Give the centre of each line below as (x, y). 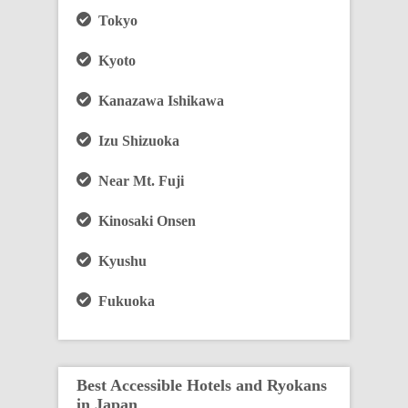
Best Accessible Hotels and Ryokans (202, 385)
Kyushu (119, 261)
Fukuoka (123, 301)
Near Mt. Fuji (138, 181)
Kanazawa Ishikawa (158, 101)
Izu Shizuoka (135, 141)
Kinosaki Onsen (143, 221)
